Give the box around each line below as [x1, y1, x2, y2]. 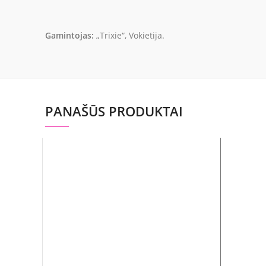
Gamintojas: [45, 29, 94, 41]
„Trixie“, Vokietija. [94, 29, 164, 41]
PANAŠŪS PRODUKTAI [45, 102, 183, 120]
